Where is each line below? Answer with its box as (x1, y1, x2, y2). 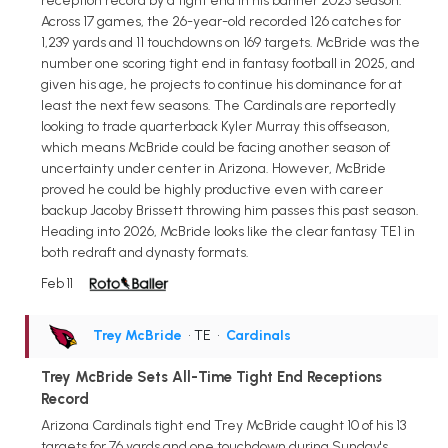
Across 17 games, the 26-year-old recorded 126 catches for (41, 13, 401, 31)
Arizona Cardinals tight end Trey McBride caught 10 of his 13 (41, 417, 406, 435)
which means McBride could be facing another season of (41, 139, 390, 157)
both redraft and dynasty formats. (41, 244, 249, 262)
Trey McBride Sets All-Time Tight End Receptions (41, 368, 382, 387)
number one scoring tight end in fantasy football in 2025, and (41, 55, 415, 73)
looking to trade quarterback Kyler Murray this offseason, (41, 118, 390, 136)
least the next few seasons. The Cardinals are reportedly (41, 97, 396, 115)
